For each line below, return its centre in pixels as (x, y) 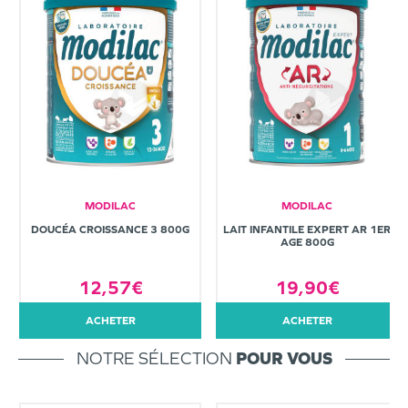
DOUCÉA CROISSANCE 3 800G (110, 230)
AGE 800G (307, 243)
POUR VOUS (284, 358)
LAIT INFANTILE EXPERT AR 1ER (307, 230)
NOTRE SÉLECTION (156, 358)
